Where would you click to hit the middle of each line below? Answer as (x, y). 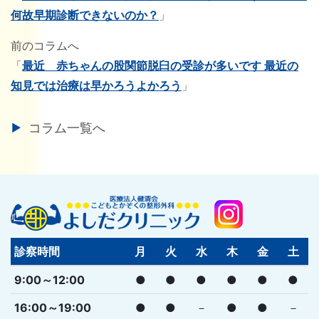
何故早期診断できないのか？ (85, 15)
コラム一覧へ (67, 127)
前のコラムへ (47, 45)
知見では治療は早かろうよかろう (96, 85)
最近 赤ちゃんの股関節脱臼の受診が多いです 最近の (160, 65)
